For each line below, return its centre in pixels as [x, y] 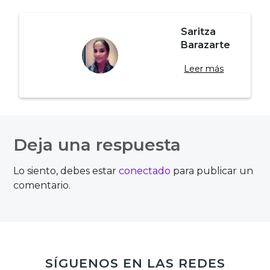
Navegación [78, 109]
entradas [64, 157]
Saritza [199, 31]
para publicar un [212, 171]
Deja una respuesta [97, 144]
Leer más [204, 68]
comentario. [42, 185]
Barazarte [206, 45]
